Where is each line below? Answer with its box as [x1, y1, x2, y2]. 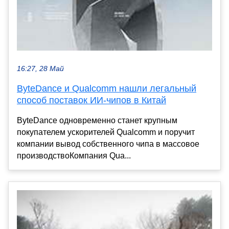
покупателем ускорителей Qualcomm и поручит [17, 128, 195, 137]
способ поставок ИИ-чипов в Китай [17, 95, 166, 106]
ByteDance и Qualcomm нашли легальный [17, 83, 196, 94]
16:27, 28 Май [17, 65, 64, 73]
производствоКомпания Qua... [17, 151, 131, 161]
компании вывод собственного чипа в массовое [17, 140, 199, 149]
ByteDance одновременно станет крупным [17, 116, 177, 125]
